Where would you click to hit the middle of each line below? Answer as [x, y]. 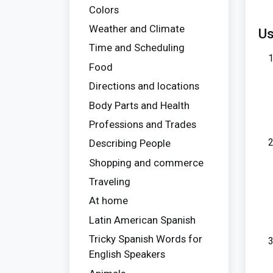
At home [108, 201]
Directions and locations [144, 86]
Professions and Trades [143, 124]
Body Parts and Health [139, 105]
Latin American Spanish [142, 220]
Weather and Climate [137, 29]
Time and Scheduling [137, 48]
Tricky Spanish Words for [146, 239]
